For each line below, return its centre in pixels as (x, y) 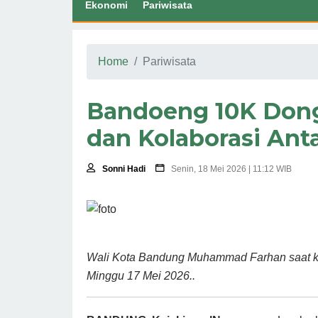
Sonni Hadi (124, 169)
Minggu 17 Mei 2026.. (141, 275)
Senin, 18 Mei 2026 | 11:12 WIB (231, 169)
